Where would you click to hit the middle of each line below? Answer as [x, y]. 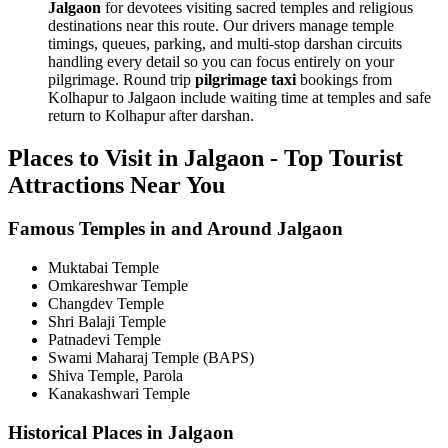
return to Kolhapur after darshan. [151, 115]
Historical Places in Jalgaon [121, 432]
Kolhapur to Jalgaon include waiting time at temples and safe [239, 97]
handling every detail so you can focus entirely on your [221, 61]
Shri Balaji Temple [107, 322]
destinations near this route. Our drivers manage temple [221, 25]
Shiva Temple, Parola [115, 376]
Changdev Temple [106, 304]
